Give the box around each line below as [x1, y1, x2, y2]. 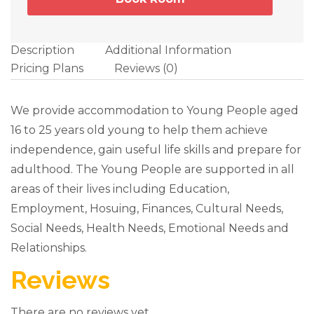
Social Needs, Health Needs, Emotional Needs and [11, 221, 289, 235]
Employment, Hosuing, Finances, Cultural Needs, [11, 202, 283, 216]
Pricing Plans [11, 62, 83, 76]
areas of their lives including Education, [11, 182, 229, 196]
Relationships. [11, 241, 87, 255]
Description [11, 43, 74, 57]
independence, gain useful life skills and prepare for [11, 143, 301, 157]
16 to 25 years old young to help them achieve [11, 123, 268, 137]
